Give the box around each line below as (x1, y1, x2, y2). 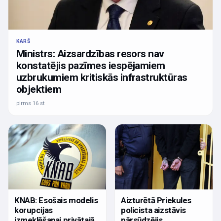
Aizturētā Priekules (121, 195, 192, 206)
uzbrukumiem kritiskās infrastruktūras (16, 72, 187, 84)
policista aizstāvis (121, 205, 186, 216)
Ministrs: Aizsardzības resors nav (16, 48, 164, 60)
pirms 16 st (16, 100, 45, 107)
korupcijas (14, 205, 53, 216)
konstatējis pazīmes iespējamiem (16, 60, 165, 72)
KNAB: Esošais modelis (14, 195, 98, 206)
